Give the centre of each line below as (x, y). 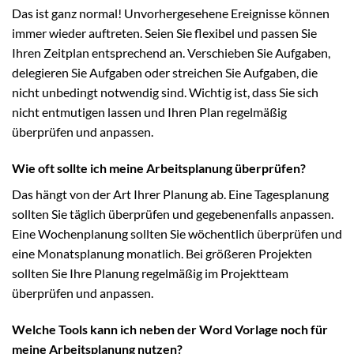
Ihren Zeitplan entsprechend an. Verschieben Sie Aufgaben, (171, 53)
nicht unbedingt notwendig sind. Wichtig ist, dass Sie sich (165, 92)
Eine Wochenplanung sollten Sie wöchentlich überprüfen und (177, 234)
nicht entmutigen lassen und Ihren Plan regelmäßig (149, 112)
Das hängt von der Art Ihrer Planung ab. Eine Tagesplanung (170, 194)
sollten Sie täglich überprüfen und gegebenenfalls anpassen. (173, 214)
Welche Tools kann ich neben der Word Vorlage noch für (170, 330)
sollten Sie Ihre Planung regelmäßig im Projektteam (150, 273)
